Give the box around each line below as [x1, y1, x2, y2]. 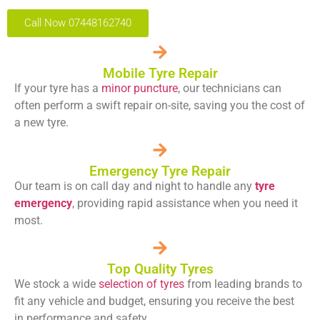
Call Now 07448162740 [24, 16, 131, 29]
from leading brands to [184, 276, 302, 291]
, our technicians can [178, 81, 281, 95]
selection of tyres [99, 276, 184, 291]
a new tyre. [14, 115, 69, 129]
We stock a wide [14, 276, 99, 291]
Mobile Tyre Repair [102, 64, 218, 81]
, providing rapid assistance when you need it [72, 196, 298, 210]
